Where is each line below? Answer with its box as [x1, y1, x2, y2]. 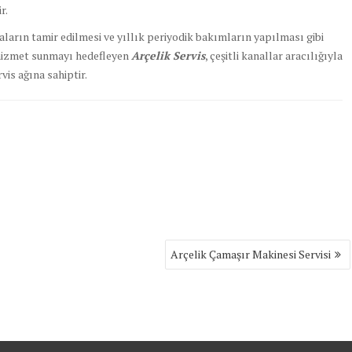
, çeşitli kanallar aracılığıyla [205, 48, 343, 64]
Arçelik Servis [131, 48, 205, 64]
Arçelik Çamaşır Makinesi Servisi [170, 247, 332, 262]
